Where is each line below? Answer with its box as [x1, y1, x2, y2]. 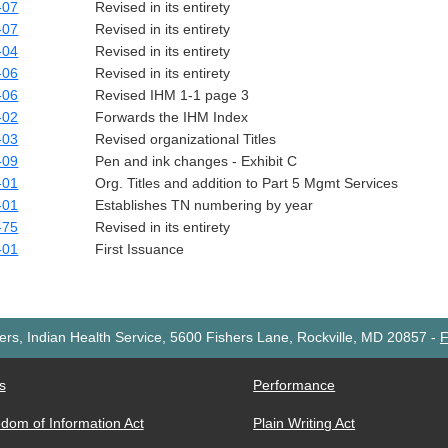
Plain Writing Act [253, 415, 356, 431]
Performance [253, 377, 336, 393]
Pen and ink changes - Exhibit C [95, 153, 298, 169]
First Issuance [95, 241, 185, 257]
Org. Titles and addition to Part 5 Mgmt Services [95, 175, 399, 191]
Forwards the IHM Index [95, 109, 249, 125]
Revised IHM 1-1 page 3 [95, 87, 250, 103]
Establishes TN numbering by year [95, 197, 314, 213]
